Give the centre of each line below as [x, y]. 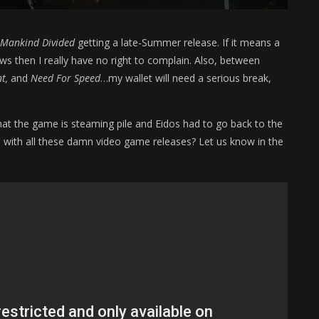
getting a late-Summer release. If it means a [177, 43]
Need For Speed [66, 78]
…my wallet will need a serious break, [186, 78]
